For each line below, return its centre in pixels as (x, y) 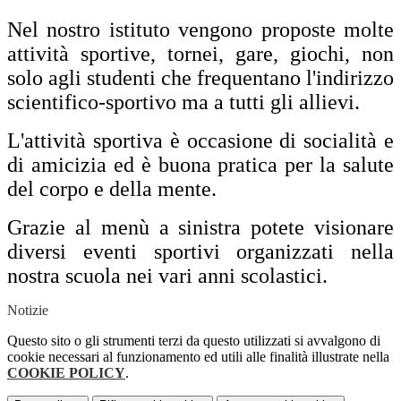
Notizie (28, 311)
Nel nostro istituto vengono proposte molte (200, 30)
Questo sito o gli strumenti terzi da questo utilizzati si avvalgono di (194, 341)
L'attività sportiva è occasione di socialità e (200, 141)
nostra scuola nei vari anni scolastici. (167, 276)
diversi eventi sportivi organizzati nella (200, 252)
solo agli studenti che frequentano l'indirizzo (200, 78)
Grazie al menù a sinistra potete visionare (200, 228)
